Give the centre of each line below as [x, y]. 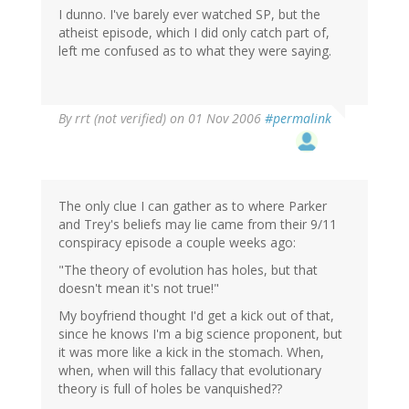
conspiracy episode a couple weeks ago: [177, 243]
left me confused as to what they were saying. [195, 51]
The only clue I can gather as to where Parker [193, 206]
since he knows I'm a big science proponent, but [200, 334]
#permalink [298, 119]
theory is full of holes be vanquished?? [170, 389]
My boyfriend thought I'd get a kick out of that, [196, 316]
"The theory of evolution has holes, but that [188, 270]
